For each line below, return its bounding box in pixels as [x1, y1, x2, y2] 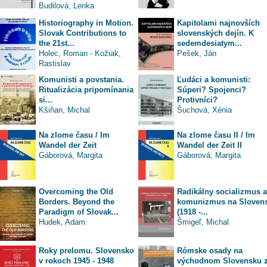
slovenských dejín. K [177, 28, 254, 38]
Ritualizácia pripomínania [39, 85, 133, 94]
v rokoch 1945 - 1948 [39, 256, 114, 265]
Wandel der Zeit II [177, 140, 242, 150]
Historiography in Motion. [39, 18, 133, 27]
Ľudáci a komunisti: [177, 74, 250, 84]
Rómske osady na [177, 246, 243, 255]
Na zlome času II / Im [177, 130, 255, 139]
